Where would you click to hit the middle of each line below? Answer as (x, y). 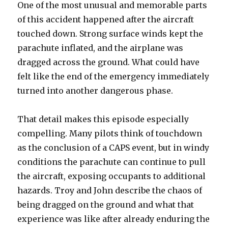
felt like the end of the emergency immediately (113, 76)
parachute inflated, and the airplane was (101, 48)
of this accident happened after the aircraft (106, 19)
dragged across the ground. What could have (109, 62)
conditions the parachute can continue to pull (112, 162)
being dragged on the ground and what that (106, 204)
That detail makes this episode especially (103, 119)
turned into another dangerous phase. (95, 90)
